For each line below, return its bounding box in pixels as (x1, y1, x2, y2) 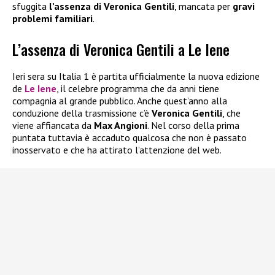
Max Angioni (94, 119, 147, 132)
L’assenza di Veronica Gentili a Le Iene (12, 38, 230, 61)
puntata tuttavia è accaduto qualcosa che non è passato (12, 131, 247, 144)
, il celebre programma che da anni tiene (56, 82, 219, 95)
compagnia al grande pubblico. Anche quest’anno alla (12, 95, 227, 107)
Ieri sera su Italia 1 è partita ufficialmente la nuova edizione (12, 70, 260, 83)
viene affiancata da (12, 119, 94, 132)
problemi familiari (12, 12, 93, 25)
